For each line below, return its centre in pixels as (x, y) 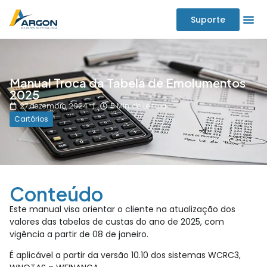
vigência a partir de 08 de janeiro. (79, 234)
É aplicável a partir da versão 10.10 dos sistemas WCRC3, (125, 255)
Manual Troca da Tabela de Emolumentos (128, 83)
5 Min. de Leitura (138, 106)
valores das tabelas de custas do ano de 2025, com (117, 222)
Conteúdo (56, 194)
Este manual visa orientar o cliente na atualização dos (122, 209)
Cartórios (31, 119)
